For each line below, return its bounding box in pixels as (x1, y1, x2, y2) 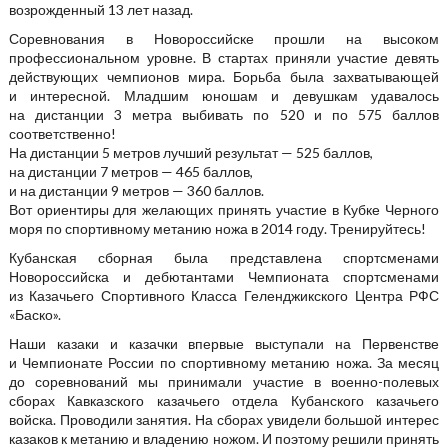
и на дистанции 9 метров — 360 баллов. (8, 181, 264, 199)
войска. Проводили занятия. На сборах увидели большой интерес (8, 410, 440, 428)
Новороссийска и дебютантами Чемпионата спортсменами (8, 267, 440, 285)
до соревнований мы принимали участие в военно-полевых (8, 372, 440, 390)
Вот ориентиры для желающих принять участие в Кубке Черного (8, 200, 440, 218)
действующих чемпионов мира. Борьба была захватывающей (8, 67, 440, 85)
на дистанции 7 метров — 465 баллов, (8, 162, 253, 180)
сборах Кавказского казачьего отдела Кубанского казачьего (8, 391, 440, 409)
